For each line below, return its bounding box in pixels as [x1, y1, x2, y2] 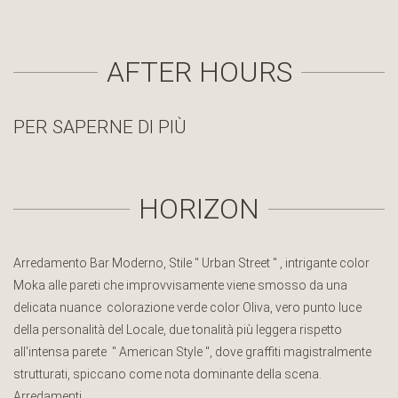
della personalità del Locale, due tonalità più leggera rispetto [13, 322, 342, 338]
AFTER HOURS [106, 55, 292, 90]
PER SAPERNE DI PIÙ [13, 116, 187, 139]
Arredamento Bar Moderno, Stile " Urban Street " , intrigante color [13, 256, 370, 271]
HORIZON [139, 192, 259, 227]
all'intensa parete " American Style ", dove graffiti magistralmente [13, 345, 371, 360]
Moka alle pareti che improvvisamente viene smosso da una [13, 278, 347, 293]
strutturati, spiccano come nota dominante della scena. [13, 367, 322, 382]
